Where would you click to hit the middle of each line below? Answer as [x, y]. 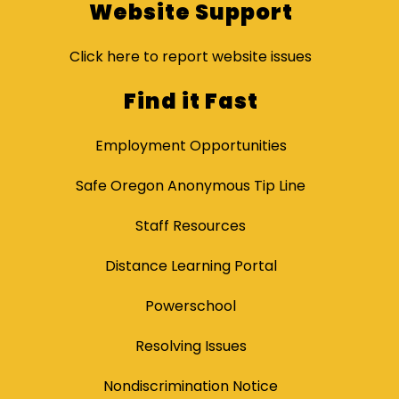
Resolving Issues [191, 346]
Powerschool [191, 306]
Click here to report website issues [191, 57]
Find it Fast [191, 102]
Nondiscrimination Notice [191, 387]
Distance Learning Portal [191, 266]
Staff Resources [191, 226]
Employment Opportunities [191, 146]
